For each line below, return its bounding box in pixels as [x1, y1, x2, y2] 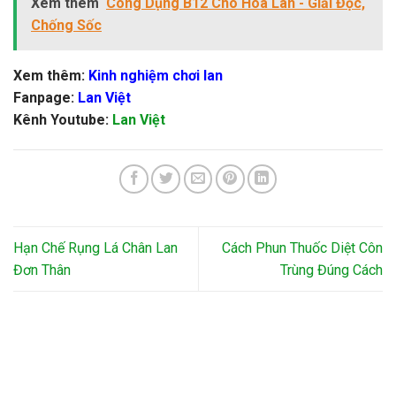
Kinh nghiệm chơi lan [88, 66, 223, 84]
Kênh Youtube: [13, 110, 112, 128]
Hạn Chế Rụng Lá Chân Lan [13, 240, 178, 257]
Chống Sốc [31, 16, 102, 34]
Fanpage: [13, 88, 78, 106]
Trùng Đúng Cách [280, 262, 383, 279]
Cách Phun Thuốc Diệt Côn [222, 240, 383, 257]
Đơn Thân [13, 262, 71, 279]
